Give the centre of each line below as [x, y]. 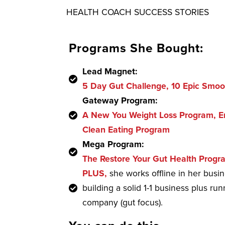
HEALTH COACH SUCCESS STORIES [138, 12]
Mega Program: [113, 144]
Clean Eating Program [126, 130]
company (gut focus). [123, 203]
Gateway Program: [120, 101]
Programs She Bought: [136, 48]
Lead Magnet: [110, 72]
